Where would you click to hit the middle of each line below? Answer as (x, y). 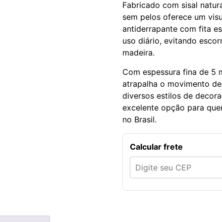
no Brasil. (139, 119)
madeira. (138, 53)
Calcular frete (156, 146)
